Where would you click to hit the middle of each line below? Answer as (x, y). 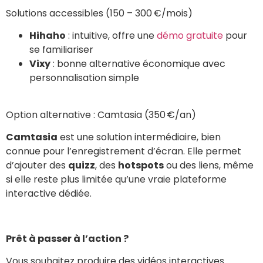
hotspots (141, 166)
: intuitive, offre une (111, 36)
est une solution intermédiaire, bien (139, 137)
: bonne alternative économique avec (138, 64)
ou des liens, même (209, 166)
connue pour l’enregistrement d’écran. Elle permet (124, 151)
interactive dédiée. (49, 194)
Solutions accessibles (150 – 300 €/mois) (99, 14)
